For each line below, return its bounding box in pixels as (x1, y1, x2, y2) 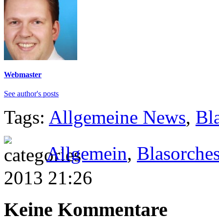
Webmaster (4, 70, 42, 79)
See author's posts (4, 89, 59, 98)
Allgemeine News (49, 107, 186, 128)
